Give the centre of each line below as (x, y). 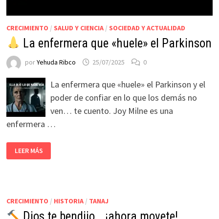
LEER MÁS (29, 151)
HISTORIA (68, 201)
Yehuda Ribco (56, 62)
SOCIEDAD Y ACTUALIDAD (147, 28)
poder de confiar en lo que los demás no (123, 97)
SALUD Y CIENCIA (78, 28)
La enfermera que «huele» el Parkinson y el (128, 84)
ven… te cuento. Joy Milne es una (111, 110)
